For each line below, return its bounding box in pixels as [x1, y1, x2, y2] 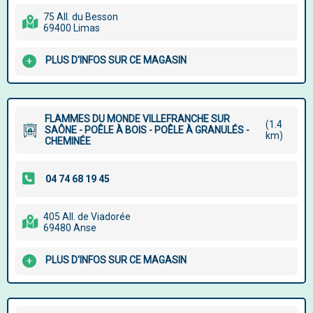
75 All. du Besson [43, 11, 118, 22]
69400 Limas [43, 22, 100, 34]
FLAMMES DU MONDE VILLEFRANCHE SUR [45, 113, 230, 124]
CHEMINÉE [45, 136, 91, 147]
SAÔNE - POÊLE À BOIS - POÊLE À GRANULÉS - [45, 124, 249, 136]
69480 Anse [43, 222, 96, 233]
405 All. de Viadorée [43, 211, 131, 222]
